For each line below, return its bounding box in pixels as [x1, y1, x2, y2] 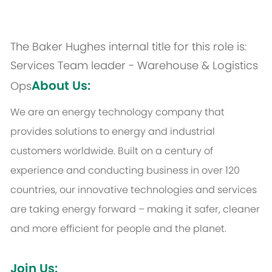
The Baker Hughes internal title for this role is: [10, 39, 246, 55]
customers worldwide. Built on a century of [10, 144, 213, 158]
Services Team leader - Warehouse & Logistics [10, 58, 258, 73]
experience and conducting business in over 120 [10, 163, 240, 178]
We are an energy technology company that [10, 105, 225, 120]
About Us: [31, 77, 90, 95]
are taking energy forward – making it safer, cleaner [10, 202, 260, 217]
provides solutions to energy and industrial [10, 124, 215, 139]
